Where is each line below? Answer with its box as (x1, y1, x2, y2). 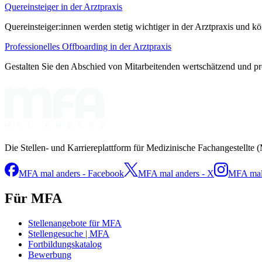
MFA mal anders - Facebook (19, 168, 124, 178)
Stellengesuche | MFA (28, 228, 109, 239)
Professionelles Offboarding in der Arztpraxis (5, 41, 171, 51)
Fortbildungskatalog (28, 239, 102, 249)
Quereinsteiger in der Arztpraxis (5, 1, 122, 12)
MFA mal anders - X (138, 168, 214, 178)
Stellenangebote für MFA (28, 218, 122, 228)
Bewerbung (28, 249, 71, 260)
